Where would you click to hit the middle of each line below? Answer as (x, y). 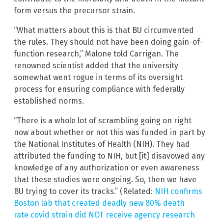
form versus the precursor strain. (74, 10)
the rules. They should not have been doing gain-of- (109, 42)
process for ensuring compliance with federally (99, 89)
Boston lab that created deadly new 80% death (99, 203)
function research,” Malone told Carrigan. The (96, 54)
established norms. (49, 101)
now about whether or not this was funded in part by (110, 132)
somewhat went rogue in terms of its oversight (98, 77)
